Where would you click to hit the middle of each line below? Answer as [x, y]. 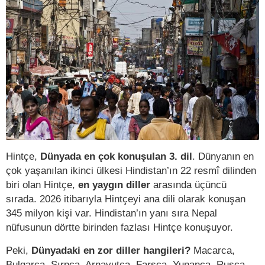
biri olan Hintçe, [42, 184]
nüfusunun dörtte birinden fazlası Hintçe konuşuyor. [119, 227]
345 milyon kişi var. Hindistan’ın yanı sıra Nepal [112, 213]
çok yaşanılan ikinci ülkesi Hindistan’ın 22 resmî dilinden [131, 170]
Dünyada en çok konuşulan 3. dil [116, 156]
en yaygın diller [114, 184]
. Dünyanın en [223, 156]
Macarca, [213, 250]
